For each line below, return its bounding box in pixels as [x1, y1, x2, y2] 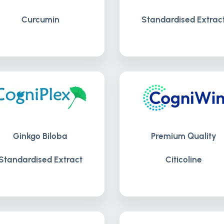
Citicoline [165, 154, 202, 164]
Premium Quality [150, 131, 216, 141]
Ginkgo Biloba [13, 131, 68, 141]
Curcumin [21, 14, 59, 24]
